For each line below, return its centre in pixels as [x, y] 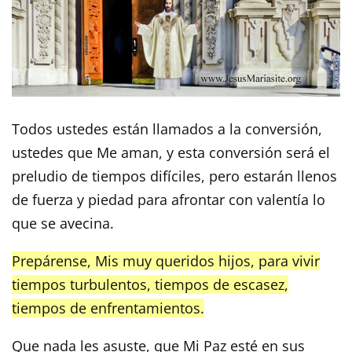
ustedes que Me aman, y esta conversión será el [171, 152]
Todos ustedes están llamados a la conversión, [167, 128]
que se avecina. [63, 223]
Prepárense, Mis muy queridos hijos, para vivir [166, 260]
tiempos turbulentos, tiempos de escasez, [150, 284]
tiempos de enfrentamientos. [108, 308]
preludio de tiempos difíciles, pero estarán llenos [174, 176]
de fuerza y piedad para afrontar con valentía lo [169, 199]
